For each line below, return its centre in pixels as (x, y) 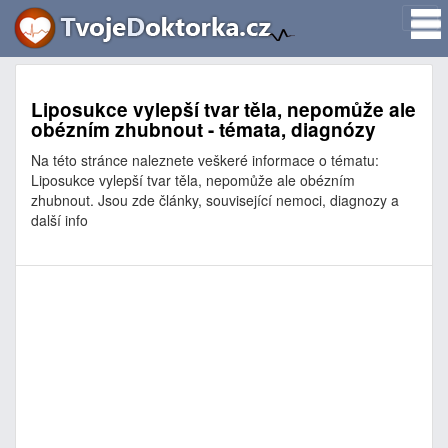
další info (59, 220)
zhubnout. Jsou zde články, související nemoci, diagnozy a (215, 200)
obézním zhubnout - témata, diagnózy (203, 129)
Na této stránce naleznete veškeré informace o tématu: (205, 160)
